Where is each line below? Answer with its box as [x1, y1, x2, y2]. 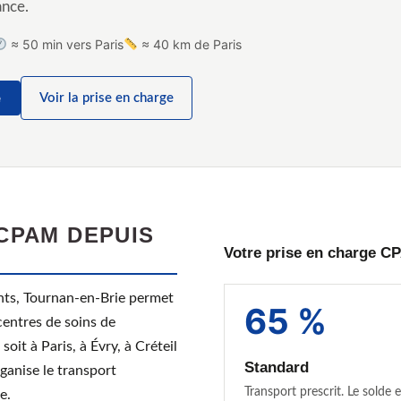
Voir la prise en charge [39, 91, 174, 105]
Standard [244, 358, 309, 376]
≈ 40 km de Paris [138, 37, 243, 52]
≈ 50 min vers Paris [7, 37, 124, 52]
